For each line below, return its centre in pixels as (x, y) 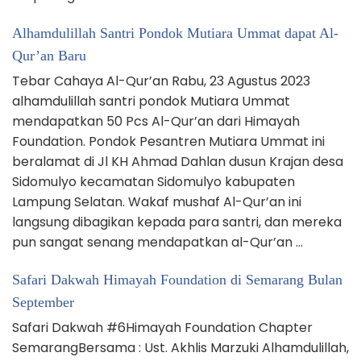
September (43, 302)
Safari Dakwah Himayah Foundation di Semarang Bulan (177, 279)
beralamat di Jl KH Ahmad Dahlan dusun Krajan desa (178, 161)
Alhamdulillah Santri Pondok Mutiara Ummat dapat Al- (175, 33)
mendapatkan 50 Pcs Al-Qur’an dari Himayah (156, 121)
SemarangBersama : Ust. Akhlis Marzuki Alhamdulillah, (180, 347)
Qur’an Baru (49, 55)
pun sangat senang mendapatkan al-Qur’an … (158, 242)
